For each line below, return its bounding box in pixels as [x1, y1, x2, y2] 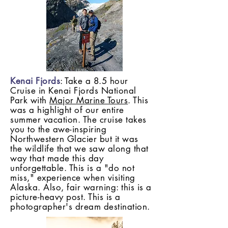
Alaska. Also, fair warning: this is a [10, 182, 152, 193]
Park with [10, 95, 50, 106]
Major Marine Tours [49, 95, 128, 106]
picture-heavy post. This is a [10, 191, 121, 203]
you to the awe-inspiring [10, 124, 107, 135]
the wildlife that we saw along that [10, 143, 149, 154]
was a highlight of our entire [10, 104, 124, 116]
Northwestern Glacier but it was [10, 133, 138, 145]
